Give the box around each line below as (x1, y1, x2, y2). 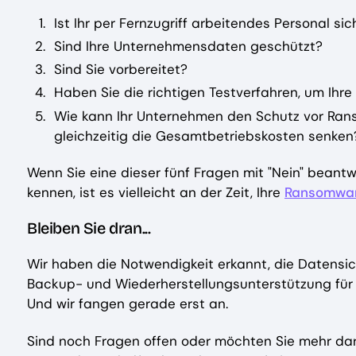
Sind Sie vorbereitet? (54, 60, 188, 79)
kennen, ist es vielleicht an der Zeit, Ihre (27, 183, 284, 201)
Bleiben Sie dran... (27, 219, 151, 238)
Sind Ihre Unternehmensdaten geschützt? (54, 37, 323, 55)
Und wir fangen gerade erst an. (27, 295, 228, 313)
